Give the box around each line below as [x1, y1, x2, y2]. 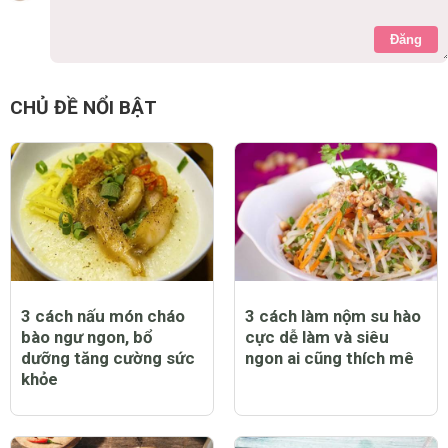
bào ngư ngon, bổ [21, 326, 152, 347]
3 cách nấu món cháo [21, 305, 185, 326]
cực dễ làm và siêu [245, 326, 389, 347]
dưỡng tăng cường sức [21, 347, 195, 368]
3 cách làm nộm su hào [245, 305, 421, 326]
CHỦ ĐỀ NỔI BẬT [10, 95, 157, 119]
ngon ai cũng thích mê [245, 347, 414, 368]
